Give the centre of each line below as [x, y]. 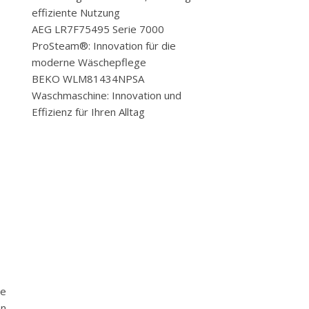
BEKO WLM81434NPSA [88, 79]
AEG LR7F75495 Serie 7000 [98, 29]
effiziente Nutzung [76, 12]
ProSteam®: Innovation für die [104, 46]
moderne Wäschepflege [89, 62]
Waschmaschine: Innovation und [107, 95]
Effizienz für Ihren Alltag [88, 112]
